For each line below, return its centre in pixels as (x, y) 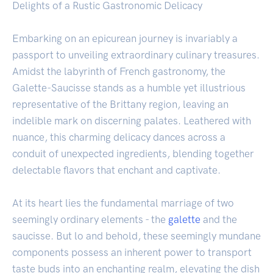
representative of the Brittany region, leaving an (120, 105)
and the (219, 220)
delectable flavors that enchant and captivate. (116, 170)
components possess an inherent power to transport (132, 253)
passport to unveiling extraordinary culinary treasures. (136, 55)
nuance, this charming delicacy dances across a (119, 137)
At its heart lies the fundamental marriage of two (123, 203)
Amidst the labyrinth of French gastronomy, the (119, 72)
